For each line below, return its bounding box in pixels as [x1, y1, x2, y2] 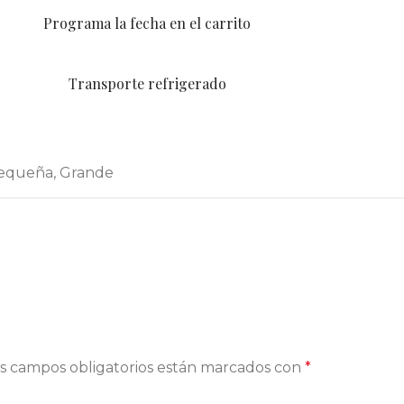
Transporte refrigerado [68, 73, 226, 93]
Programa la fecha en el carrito [43, 13, 251, 32]
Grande [60, 163, 114, 181]
